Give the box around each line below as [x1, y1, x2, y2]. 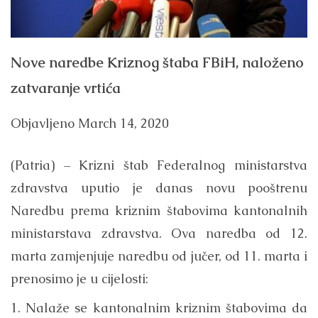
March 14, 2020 [78, 115, 169, 132]
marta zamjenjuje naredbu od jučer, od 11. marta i [11, 248, 307, 265]
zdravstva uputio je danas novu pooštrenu [11, 180, 307, 197]
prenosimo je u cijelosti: [11, 270, 148, 287]
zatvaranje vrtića [11, 78, 121, 97]
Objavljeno [11, 115, 78, 132]
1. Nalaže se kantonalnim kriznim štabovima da [11, 300, 307, 317]
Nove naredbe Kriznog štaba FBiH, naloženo [11, 53, 304, 72]
